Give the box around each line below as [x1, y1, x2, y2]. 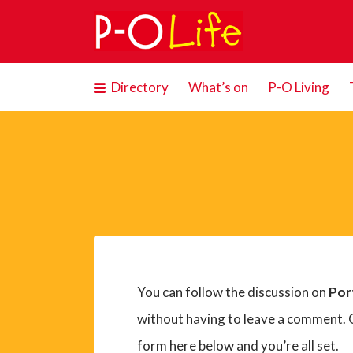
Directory [110, 79, 169, 95]
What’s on [188, 79, 248, 95]
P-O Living [267, 79, 329, 95]
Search [80, 15, 121, 32]
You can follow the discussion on [136, 283, 329, 300]
